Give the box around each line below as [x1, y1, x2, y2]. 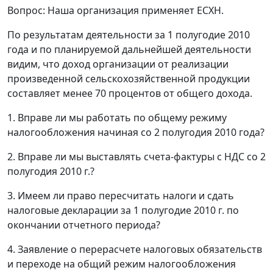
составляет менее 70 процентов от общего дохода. [7, 87, 252, 101]
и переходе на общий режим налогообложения [7, 257, 236, 271]
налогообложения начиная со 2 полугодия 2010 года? [7, 126, 264, 140]
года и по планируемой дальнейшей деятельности [7, 43, 251, 57]
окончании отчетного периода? [7, 218, 160, 232]
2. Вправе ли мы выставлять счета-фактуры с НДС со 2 [7, 150, 266, 164]
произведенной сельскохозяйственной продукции [7, 72, 250, 86]
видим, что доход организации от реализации [7, 57, 229, 71]
